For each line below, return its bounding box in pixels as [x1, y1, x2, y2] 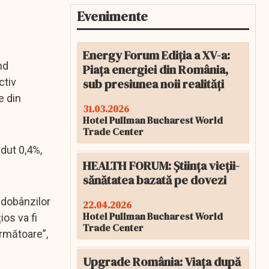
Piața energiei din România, [83, 61, 228, 78]
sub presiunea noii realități [83, 76, 224, 92]
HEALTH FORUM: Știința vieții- [83, 157, 240, 174]
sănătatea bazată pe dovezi [83, 172, 226, 189]
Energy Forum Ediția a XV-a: [83, 47, 230, 64]
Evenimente [77, 7, 148, 25]
